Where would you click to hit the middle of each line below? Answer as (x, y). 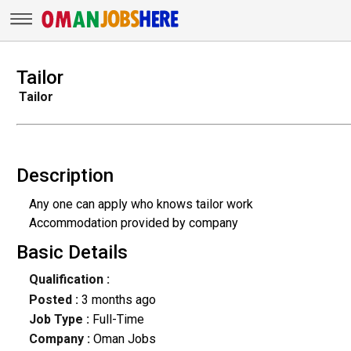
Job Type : (60, 320)
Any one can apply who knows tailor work (141, 204)
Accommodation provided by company (133, 223)
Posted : (55, 299)
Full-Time (118, 320)
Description (65, 175)
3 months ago (118, 299)
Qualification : (69, 280)
